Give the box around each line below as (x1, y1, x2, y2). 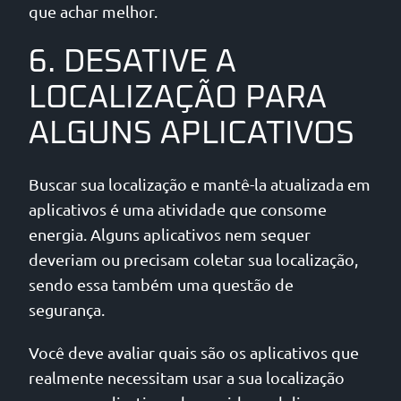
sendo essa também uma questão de (29, 275, 294, 294)
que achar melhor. (29, 2, 158, 21)
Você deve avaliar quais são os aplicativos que (29, 343, 359, 363)
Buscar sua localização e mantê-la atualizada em (29, 175, 371, 194)
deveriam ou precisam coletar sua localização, (29, 250, 358, 269)
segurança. (29, 300, 105, 320)
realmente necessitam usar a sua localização (29, 368, 345, 388)
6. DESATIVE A (29, 46, 236, 79)
